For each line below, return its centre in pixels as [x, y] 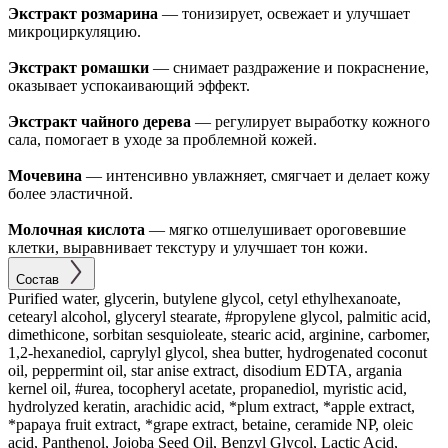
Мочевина [45, 175]
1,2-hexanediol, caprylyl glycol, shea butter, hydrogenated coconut [217, 352]
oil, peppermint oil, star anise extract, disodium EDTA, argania [205, 370]
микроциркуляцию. [74, 31]
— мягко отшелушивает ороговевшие [277, 229]
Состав [37, 279]
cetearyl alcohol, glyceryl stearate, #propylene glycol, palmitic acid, [219, 316]
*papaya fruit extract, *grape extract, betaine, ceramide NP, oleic [210, 424]
